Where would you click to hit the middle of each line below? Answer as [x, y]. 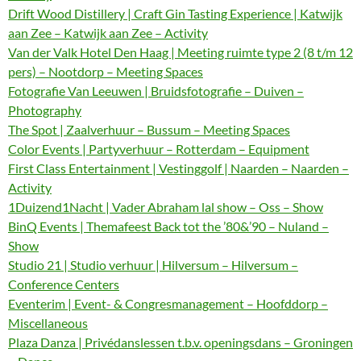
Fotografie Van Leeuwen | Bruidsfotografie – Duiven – [156, 91]
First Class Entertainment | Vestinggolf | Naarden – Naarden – [178, 168]
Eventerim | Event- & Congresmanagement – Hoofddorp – [168, 303]
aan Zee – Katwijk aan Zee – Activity [108, 33]
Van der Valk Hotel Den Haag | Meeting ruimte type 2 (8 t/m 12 [180, 52]
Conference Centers [64, 284]
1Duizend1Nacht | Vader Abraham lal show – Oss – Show [166, 207]
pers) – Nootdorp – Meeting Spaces [106, 71]
